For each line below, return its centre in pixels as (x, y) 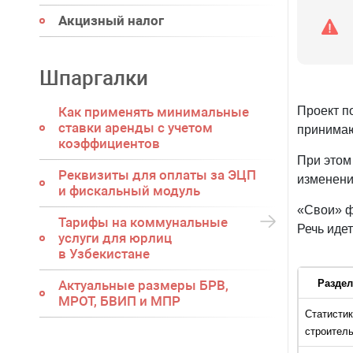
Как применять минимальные (154, 112)
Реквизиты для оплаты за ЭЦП (157, 175)
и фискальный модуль (129, 191)
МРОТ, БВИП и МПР (119, 301)
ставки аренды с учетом (136, 128)
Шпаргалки (94, 78)
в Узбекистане (104, 254)
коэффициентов (109, 143)
